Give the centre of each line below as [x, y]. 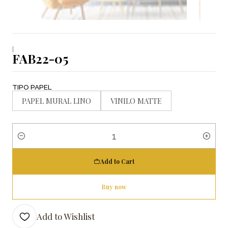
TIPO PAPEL [32, 87]
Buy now [114, 187]
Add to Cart [117, 162]
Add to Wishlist [66, 217]
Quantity [26, 141]
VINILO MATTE [136, 101]
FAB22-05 [40, 59]
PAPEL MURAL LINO [56, 101]
